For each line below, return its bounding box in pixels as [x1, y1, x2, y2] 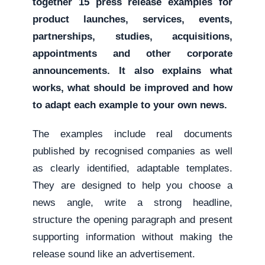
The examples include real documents [33, 128, 232, 140]
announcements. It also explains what [33, 65, 232, 76]
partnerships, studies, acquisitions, [33, 31, 232, 42]
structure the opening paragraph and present [33, 214, 232, 225]
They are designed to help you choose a [33, 180, 232, 191]
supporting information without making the [33, 231, 232, 243]
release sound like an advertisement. [33, 248, 196, 260]
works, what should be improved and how [33, 82, 232, 93]
